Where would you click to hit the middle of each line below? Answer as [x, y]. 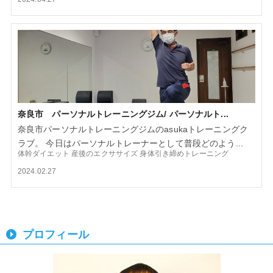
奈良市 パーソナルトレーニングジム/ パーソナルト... [123, 114]
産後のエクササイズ [105, 154]
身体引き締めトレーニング [184, 154]
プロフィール [56, 235]
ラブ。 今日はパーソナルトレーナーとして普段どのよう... [130, 144]
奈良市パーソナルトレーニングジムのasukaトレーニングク [133, 129]
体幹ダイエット [43, 154]
